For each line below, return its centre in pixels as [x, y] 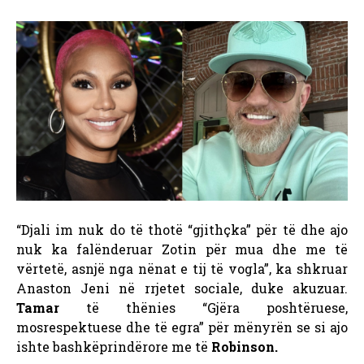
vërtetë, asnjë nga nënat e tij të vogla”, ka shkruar [182, 269]
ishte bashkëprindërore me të [114, 347]
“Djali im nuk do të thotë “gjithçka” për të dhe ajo [182, 230]
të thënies [131, 308]
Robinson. [245, 347]
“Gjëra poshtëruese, [275, 308]
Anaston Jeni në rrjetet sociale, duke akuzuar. [182, 288]
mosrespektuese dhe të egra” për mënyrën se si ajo [182, 327]
